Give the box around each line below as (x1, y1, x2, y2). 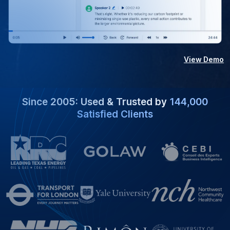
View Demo (184, 55, 224, 64)
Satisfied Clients (77, 108, 153, 121)
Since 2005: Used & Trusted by (22, 96, 169, 108)
